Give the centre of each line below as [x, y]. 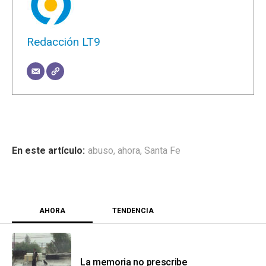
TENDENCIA [133, 210]
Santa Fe [162, 150]
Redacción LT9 [64, 42]
